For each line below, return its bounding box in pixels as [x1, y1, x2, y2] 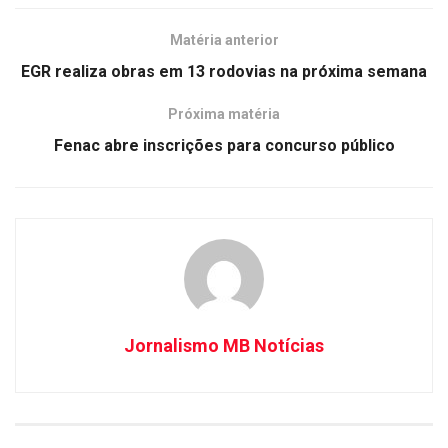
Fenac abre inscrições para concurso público [53, 136, 395, 156]
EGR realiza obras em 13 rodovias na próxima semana [21, 62, 427, 82]
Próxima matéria [168, 106, 280, 123]
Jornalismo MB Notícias [124, 335, 324, 357]
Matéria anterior [169, 32, 279, 49]
